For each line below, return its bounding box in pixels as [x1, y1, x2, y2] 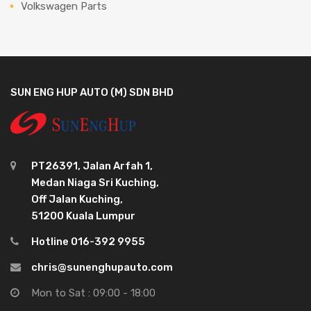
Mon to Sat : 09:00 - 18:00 [31, 286, 155, 299]
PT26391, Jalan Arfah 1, [31, 159, 153, 172]
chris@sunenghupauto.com [31, 260, 173, 274]
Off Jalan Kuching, [31, 192, 123, 205]
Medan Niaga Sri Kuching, [31, 176, 159, 189]
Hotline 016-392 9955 [31, 235, 145, 248]
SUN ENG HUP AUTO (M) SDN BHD [10, 85, 174, 99]
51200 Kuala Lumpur [31, 209, 135, 222]
